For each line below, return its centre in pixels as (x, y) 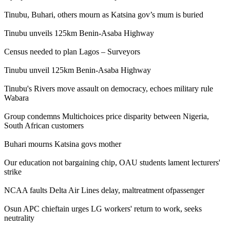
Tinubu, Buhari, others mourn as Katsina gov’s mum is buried (104, 14)
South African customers (44, 125)
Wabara (16, 98)
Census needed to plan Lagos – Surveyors (72, 51)
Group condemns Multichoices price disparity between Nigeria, (107, 116)
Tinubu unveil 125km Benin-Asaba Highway (78, 70)
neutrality (19, 218)
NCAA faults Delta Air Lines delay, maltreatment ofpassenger (104, 190)
